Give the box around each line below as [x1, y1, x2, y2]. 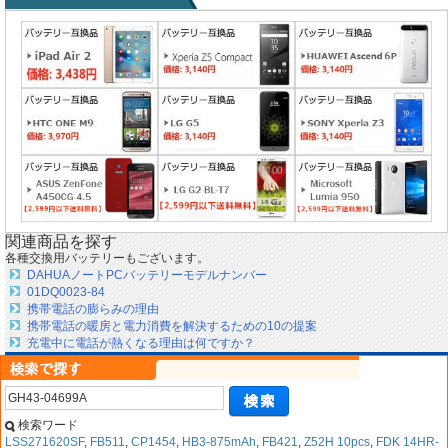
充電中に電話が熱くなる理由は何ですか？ [27, 336, 255, 351]
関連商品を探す [5, 233, 117, 251]
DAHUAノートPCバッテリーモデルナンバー [27, 268, 267, 283]
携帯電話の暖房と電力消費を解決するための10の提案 [27, 319, 317, 334]
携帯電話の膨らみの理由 [27, 302, 159, 317]
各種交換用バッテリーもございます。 [5, 251, 209, 266]
